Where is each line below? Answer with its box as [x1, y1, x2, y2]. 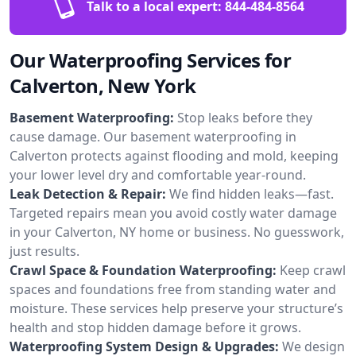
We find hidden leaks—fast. [169, 184, 334, 203]
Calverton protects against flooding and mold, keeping [10, 146, 339, 164]
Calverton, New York [10, 72, 196, 99]
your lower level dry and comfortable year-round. [10, 165, 306, 184]
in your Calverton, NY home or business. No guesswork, [10, 222, 344, 241]
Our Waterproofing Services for [10, 46, 291, 73]
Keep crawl [280, 261, 346, 279]
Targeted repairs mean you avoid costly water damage [10, 203, 337, 222]
